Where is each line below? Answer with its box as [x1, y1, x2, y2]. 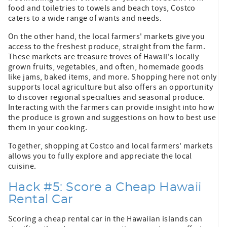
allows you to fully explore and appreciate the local [8, 150, 192, 161]
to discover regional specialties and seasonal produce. [8, 92, 205, 102]
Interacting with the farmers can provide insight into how [8, 102, 214, 112]
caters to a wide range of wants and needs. [8, 13, 162, 23]
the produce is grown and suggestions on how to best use [8, 112, 216, 123]
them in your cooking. [8, 122, 88, 133]
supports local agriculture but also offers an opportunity [8, 82, 213, 92]
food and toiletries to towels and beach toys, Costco [8, 3, 196, 13]
